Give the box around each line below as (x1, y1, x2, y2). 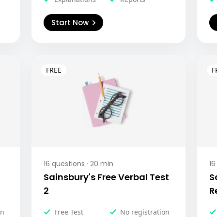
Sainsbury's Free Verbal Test (44, 171, 170, 183)
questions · (50, 159, 89, 169)
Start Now (51, 17, 89, 28)
